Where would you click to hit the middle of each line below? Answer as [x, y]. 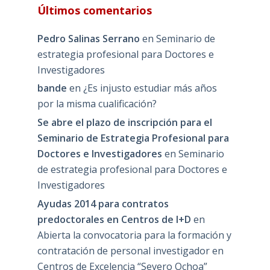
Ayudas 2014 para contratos [103, 203]
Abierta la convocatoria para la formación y [134, 235]
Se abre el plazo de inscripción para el [124, 123]
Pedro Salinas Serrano [88, 38]
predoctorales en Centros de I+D [114, 219]
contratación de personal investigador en [130, 250]
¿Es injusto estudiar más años [150, 88]
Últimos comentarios [94, 10]
